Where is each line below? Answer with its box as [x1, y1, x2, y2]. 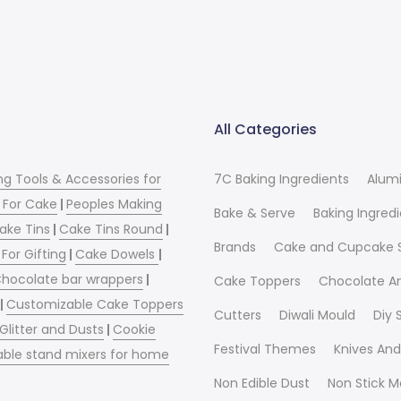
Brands [214, 237, 256, 256]
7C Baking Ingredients [214, 169, 349, 188]
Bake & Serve [214, 203, 295, 222]
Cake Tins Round [59, 219, 164, 238]
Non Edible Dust [214, 373, 310, 392]
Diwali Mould [279, 305, 355, 324]
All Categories [214, 118, 317, 140]
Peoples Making [66, 194, 163, 213]
